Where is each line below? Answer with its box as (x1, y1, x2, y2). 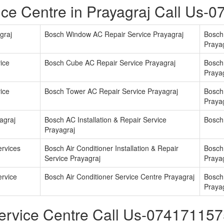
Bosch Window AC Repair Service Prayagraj (44, 29, 183, 39)
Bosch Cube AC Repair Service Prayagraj (44, 57, 175, 68)
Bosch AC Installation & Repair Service (44, 114, 166, 125)
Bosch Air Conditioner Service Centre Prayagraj (44, 171, 194, 182)
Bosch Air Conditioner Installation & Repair (44, 143, 178, 153)
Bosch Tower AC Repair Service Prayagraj (44, 86, 178, 96)
